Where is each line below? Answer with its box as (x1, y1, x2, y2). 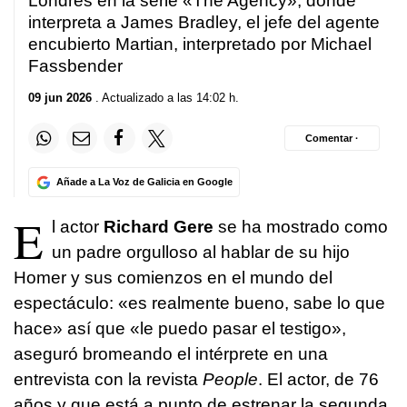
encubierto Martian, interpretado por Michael (28, 34, 372, 54)
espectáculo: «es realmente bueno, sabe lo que (14, 293, 385, 313)
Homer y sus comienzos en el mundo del (14, 268, 333, 288)
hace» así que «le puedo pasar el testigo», (14, 319, 346, 339)
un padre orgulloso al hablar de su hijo (52, 243, 350, 263)
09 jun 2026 (28, 91, 92, 105)
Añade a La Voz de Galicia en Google (55, 176, 233, 188)
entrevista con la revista (14, 370, 203, 390)
